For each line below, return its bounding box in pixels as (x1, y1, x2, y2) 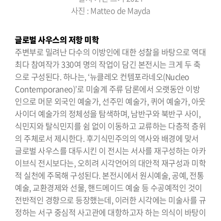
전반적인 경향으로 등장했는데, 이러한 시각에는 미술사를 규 (15, 193, 206, 206)
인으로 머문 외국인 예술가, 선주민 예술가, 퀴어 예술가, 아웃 (15, 95, 206, 107)
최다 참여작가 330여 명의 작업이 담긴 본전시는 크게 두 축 (15, 58, 200, 70)
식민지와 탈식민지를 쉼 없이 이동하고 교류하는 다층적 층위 (15, 119, 206, 132)
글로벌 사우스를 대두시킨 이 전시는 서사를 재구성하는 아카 (15, 144, 206, 156)
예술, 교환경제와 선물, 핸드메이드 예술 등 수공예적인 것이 (15, 181, 202, 193)
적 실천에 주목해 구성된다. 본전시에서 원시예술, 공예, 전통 (15, 169, 204, 181)
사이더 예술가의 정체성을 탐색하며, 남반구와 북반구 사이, (15, 107, 200, 119)
